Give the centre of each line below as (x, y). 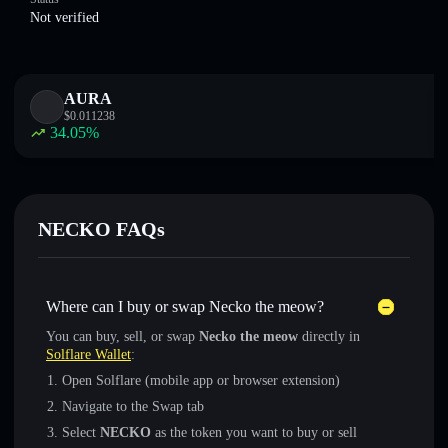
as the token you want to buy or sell (254, 432)
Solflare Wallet (88, 354)
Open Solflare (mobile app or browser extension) (201, 380)
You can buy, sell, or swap (122, 336)
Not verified (64, 17)
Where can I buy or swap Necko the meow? (185, 306)
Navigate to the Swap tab (133, 406)
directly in (329, 336)
